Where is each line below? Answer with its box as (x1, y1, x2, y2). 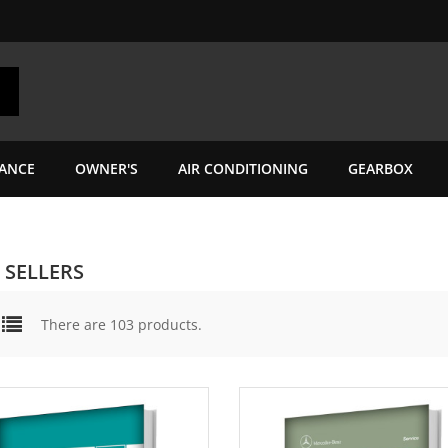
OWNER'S (75, 159, 138, 179)
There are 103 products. (41, 314, 202, 334)
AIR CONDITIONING (178, 159, 308, 179)
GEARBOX (348, 159, 413, 179)
